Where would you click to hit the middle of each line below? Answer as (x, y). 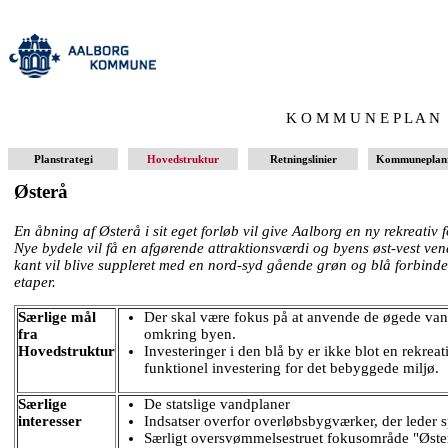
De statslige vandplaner (217, 404)
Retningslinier (303, 159)
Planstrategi (63, 159)
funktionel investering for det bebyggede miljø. (291, 368)
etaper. (35, 281)
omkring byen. (190, 334)
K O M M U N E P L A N (363, 118)
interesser (50, 421)
